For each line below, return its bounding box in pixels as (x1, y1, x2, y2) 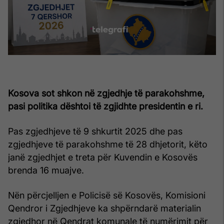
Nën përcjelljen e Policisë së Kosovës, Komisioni (8, 189, 205, 200)
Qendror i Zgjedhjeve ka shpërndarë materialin (8, 202, 201, 213)
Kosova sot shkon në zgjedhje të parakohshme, (8, 87, 204, 98)
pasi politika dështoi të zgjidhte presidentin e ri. (8, 100, 203, 111)
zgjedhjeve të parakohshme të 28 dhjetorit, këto (8, 138, 207, 149)
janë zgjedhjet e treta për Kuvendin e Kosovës (8, 151, 197, 162)
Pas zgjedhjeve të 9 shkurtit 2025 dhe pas (8, 125, 182, 136)
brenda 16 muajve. (8, 164, 84, 175)
